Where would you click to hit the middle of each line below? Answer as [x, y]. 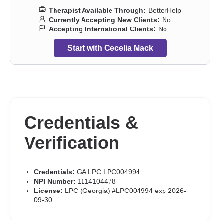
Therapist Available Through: [97, 10]
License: [48, 191]
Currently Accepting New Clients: [104, 20]
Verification [72, 143]
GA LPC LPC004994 [107, 172]
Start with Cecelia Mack [110, 48]
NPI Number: [55, 181]
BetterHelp [165, 10]
